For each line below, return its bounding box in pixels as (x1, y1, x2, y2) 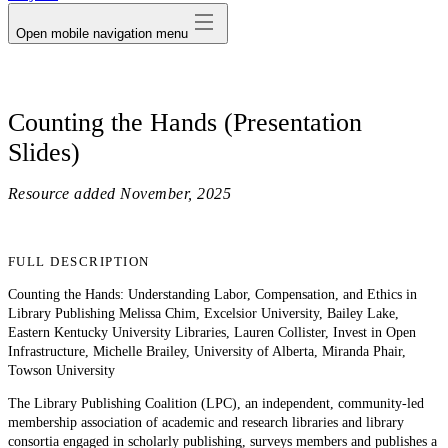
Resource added (8, 184, 116, 202)
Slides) (8, 137, 80, 167)
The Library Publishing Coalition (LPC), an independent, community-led (8, 395, 424, 411)
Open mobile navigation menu (16, 25, 188, 41)
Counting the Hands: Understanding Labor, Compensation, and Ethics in (8, 286, 417, 302)
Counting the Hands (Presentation (8, 107, 362, 137)
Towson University (8, 362, 115, 378)
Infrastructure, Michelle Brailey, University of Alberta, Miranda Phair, (8, 343, 406, 359)
